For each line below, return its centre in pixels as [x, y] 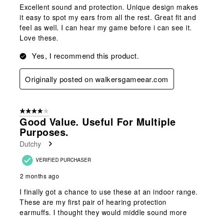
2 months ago [40, 175]
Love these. [39, 37]
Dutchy [30, 143]
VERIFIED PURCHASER [63, 160]
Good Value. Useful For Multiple [98, 121]
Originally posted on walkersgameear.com [97, 79]
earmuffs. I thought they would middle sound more [103, 212]
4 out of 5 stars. [42, 111]
